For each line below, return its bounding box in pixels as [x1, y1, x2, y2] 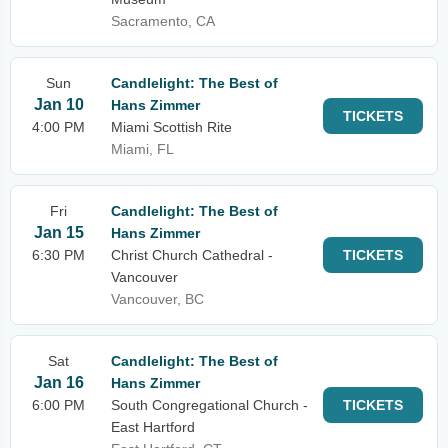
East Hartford [111, 419, 195, 435]
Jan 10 [33, 96, 84, 113]
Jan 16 [33, 374, 84, 391]
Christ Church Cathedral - [111, 247, 273, 263]
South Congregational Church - [111, 397, 308, 413]
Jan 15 [33, 224, 84, 241]
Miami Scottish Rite [111, 119, 232, 135]
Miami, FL [111, 141, 174, 157]
